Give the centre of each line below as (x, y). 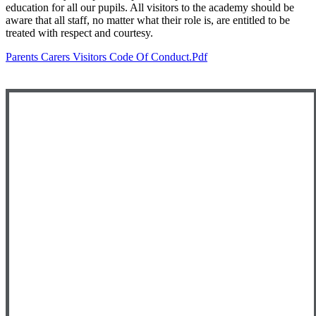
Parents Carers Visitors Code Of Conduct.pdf (107, 56)
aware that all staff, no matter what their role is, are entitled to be (148, 20)
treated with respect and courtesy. (79, 32)
